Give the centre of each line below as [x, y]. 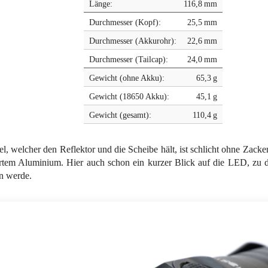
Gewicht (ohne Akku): [127, 78]
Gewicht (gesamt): [120, 115]
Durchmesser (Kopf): [125, 22]
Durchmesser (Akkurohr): [133, 41]
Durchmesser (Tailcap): [128, 60]
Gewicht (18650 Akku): [129, 97]
